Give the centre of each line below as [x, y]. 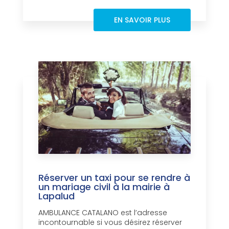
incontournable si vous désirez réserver [110, 223]
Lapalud [56, 196]
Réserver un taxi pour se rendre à [114, 178]
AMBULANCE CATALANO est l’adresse [103, 213]
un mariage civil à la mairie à [104, 187]
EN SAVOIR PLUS [142, 20]
